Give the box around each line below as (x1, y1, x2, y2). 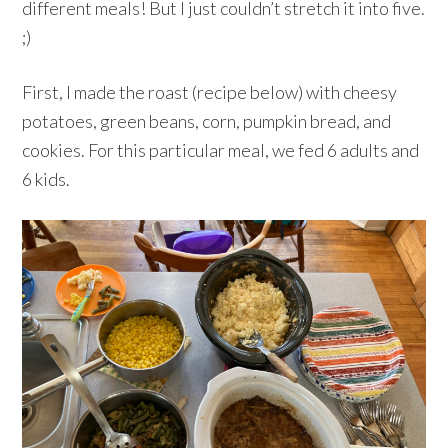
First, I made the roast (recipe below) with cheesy (22, 80, 398, 103)
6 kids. (22, 167, 71, 190)
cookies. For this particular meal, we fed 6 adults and (22, 138, 420, 161)
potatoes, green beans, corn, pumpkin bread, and (22, 109, 392, 132)
